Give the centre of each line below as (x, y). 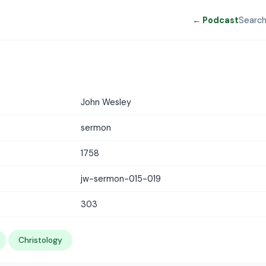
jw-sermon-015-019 (121, 179)
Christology (40, 240)
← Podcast (216, 20)
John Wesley (106, 102)
